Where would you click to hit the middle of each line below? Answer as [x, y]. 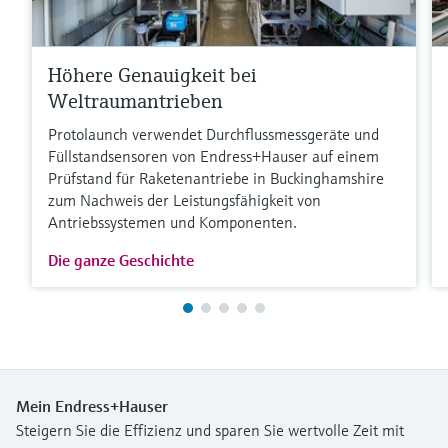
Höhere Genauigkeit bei [152, 76]
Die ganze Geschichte [121, 260]
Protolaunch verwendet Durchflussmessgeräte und [213, 134]
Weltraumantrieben [135, 102]
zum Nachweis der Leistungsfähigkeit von [184, 200]
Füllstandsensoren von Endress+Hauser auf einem [213, 156]
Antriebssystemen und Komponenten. [172, 222]
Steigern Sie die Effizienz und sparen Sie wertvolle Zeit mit [210, 430]
